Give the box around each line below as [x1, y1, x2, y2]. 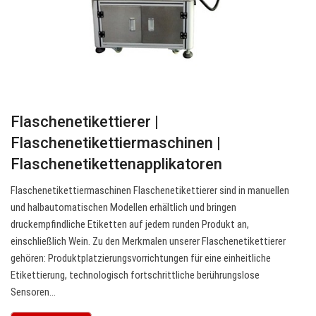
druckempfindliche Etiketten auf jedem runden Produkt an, [11, 218, 249, 231]
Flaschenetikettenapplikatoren [11, 155, 222, 174]
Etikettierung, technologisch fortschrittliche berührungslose [11, 269, 260, 282]
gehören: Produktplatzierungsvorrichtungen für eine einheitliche [11, 252, 271, 265]
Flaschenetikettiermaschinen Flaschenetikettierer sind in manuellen [11, 184, 289, 197]
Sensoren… [11, 286, 56, 299]
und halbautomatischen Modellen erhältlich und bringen [11, 201, 236, 214]
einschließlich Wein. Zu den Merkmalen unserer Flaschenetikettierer [11, 235, 286, 248]
